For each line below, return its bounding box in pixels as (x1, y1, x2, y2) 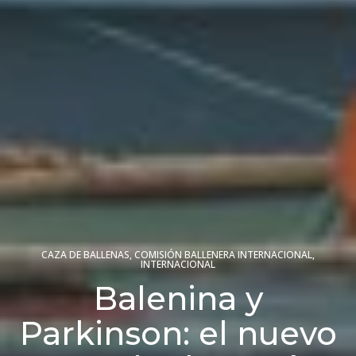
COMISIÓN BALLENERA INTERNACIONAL (134, 247, 312, 261)
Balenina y (93, 278, 263, 318)
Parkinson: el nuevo (19, 313, 337, 353)
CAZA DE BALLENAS (41, 247, 130, 261)
